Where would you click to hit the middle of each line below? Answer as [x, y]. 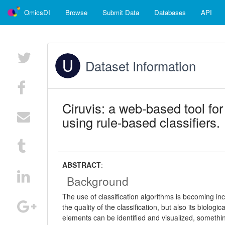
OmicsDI [37, 12]
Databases [170, 12]
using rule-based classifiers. [141, 122]
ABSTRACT [82, 165]
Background [98, 181]
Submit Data [121, 12]
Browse [76, 12]
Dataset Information [141, 66]
